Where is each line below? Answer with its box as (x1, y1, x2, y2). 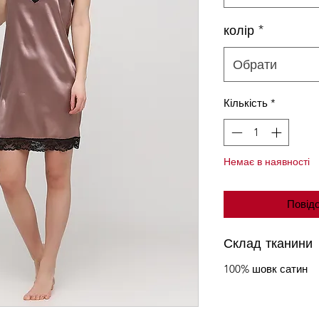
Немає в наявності (224, 155, 310, 169)
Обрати (233, 55, 277, 73)
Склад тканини (224, 234, 313, 252)
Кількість (224, 95, 268, 110)
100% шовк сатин (224, 262, 308, 276)
